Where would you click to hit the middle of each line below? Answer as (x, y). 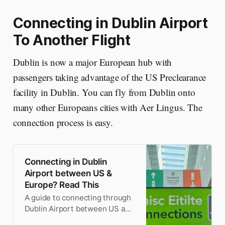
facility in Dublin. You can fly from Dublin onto (104, 92)
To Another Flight (72, 40)
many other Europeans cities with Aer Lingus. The (107, 107)
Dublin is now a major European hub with (92, 62)
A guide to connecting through (78, 198)
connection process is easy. (63, 122)
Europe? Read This (62, 184)
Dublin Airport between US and (79, 209)
